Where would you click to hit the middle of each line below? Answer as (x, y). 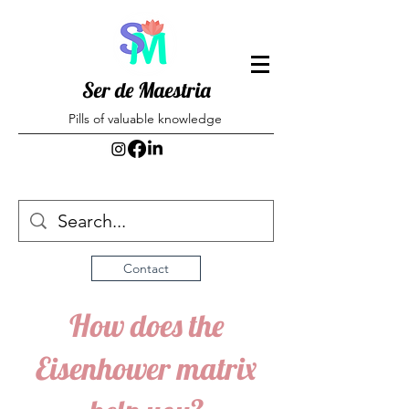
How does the (146, 325)
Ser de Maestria (146, 90)
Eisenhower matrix (146, 368)
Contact (146, 268)
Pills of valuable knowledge (145, 119)
